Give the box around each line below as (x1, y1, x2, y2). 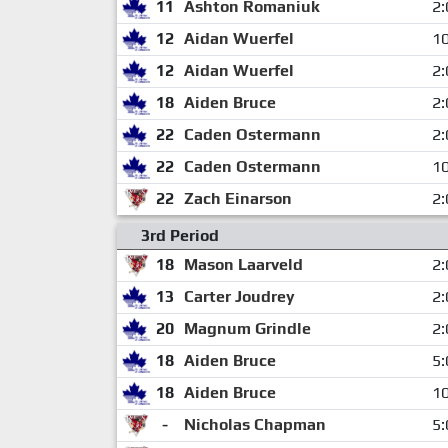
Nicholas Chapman (183, 414, 326, 434)
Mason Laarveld (183, 254, 303, 274)
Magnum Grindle (183, 318, 311, 338)
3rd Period (141, 225, 219, 245)
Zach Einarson (183, 188, 292, 208)
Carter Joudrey (183, 286, 295, 306)
